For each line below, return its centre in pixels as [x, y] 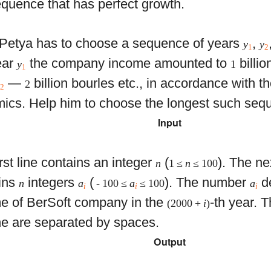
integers [51, 182]
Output [169, 241]
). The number [207, 182]
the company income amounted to [129, 64]
